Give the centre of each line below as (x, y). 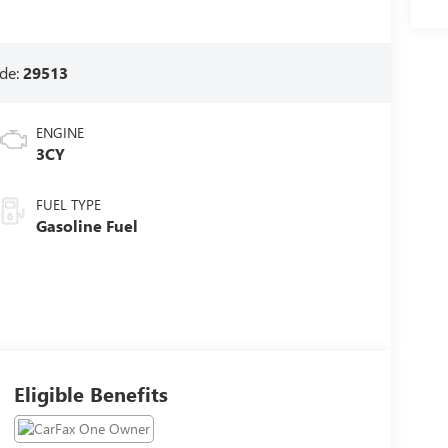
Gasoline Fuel (86, 226)
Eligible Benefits (90, 394)
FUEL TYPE (68, 205)
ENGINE (59, 133)
